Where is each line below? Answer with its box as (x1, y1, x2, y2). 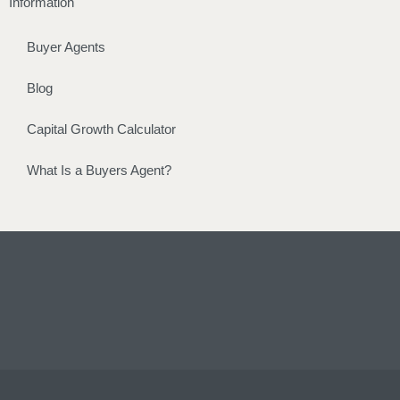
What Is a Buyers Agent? (27, 162, 171, 178)
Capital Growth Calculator (27, 121, 176, 137)
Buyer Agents (27, 38, 105, 54)
